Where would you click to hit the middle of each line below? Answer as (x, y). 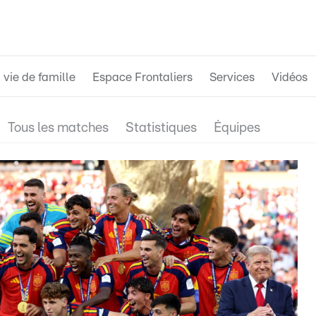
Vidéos (290, 77)
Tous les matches (58, 128)
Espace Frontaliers (142, 77)
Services (232, 77)
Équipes (237, 128)
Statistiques (161, 128)
